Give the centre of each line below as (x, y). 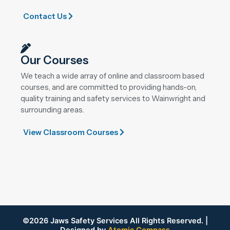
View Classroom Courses (71, 132)
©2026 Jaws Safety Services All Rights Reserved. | (115, 221)
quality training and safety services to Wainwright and (113, 98)
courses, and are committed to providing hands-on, (109, 87)
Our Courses (54, 60)
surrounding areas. (52, 109)
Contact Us (45, 16)
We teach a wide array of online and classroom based (112, 75)
